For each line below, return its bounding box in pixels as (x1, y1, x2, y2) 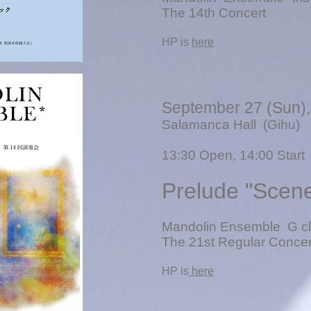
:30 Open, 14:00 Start (177, 148, 305, 162)
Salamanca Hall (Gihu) (162, 117, 300, 132)
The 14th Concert (162, 6, 266, 20)
